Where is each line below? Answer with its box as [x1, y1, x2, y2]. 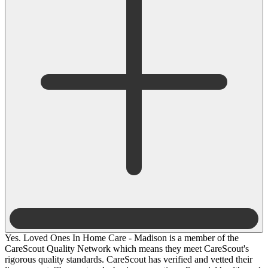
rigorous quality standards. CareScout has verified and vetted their [5, 254, 252, 264]
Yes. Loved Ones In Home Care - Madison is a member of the [5, 232, 239, 243]
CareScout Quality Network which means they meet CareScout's [5, 243, 249, 254]
